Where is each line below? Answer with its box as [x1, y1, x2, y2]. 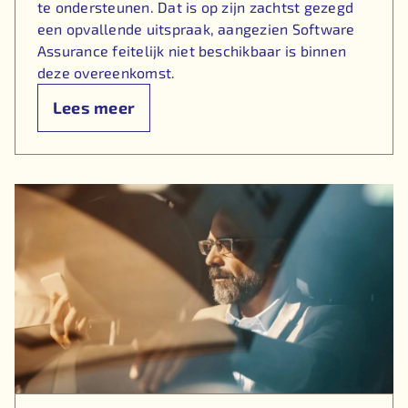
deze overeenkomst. [36, 64, 176, 82]
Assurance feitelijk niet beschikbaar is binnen [36, 42, 347, 60]
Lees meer [52, 97, 136, 118]
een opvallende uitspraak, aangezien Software [36, 20, 355, 38]
